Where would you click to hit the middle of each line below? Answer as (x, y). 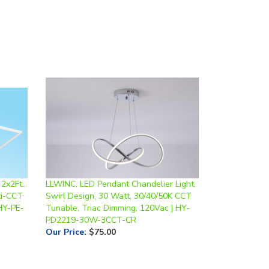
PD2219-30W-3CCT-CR (91, 199)
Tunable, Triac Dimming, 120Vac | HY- (118, 187)
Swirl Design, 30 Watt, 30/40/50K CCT (119, 175)
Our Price (65, 211)
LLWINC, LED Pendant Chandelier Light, (121, 163)
